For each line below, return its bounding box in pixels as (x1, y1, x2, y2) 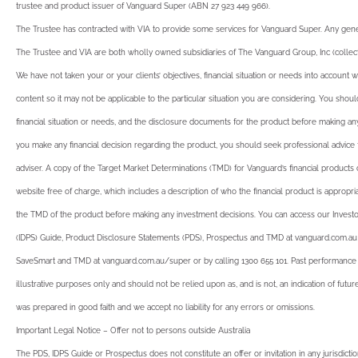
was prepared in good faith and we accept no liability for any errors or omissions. (16, 303, 315, 312)
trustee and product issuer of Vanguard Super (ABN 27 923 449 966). (16, 2, 270, 10)
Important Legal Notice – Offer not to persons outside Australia (16, 326, 250, 335)
